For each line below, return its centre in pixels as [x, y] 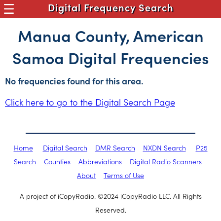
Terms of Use [124, 175]
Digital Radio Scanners [166, 161]
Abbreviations [100, 161]
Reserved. [110, 210]
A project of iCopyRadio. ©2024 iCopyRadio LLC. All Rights [110, 196]
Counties [57, 161]
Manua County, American [110, 35]
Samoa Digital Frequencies [110, 57]
